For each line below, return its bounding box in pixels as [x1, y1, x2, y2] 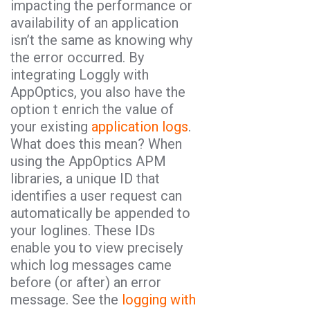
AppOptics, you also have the [10, 83, 185, 100]
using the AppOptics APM [10, 152, 166, 170]
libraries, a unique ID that [10, 170, 160, 187]
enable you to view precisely [10, 239, 183, 256]
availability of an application [10, 14, 179, 31]
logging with [122, 291, 196, 308]
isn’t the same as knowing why [10, 31, 192, 48]
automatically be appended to [10, 204, 190, 221]
